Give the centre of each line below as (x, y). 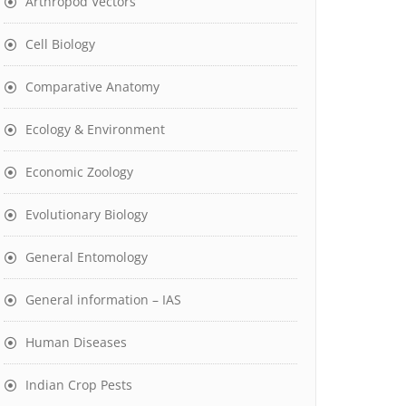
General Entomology (87, 257)
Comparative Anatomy (92, 87)
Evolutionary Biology (87, 214)
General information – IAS (103, 300)
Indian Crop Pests (79, 385)
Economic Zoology (79, 172)
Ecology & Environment (95, 129)
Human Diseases (76, 342)
